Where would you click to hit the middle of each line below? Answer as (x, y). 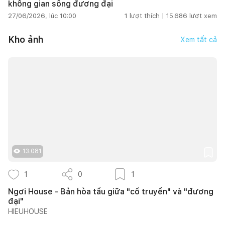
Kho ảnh (26, 40)
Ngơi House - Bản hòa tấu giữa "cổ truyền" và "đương (111, 191)
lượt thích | (147, 16)
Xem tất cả (199, 39)
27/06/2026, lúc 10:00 (42, 16)
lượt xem (203, 16)
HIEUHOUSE (28, 211)
